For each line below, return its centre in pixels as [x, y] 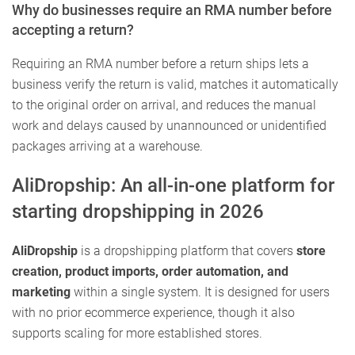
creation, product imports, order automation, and [150, 272]
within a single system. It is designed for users [200, 292]
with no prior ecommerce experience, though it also [153, 313]
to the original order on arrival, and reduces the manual [164, 105]
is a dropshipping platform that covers [187, 251]
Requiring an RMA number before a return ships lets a [160, 64]
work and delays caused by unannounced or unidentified [169, 126]
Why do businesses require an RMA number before [172, 10]
